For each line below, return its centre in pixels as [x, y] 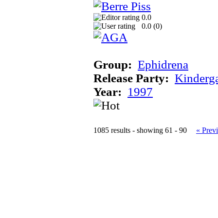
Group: [113, 64]
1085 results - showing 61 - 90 [140, 130]
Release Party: [131, 78]
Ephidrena [163, 64]
